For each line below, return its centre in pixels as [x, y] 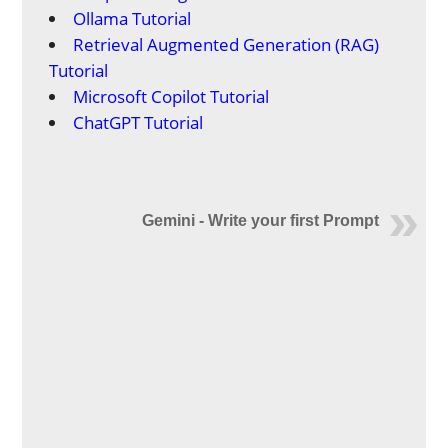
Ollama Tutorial [132, 18]
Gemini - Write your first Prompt [260, 220]
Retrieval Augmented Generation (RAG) [226, 44]
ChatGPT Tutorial [138, 122]
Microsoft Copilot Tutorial [171, 96]
